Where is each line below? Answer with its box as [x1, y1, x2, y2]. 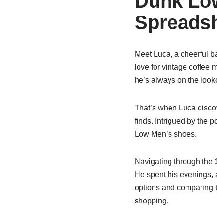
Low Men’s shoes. [134, 130, 197, 138]
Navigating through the [134, 157, 215, 166]
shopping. [134, 197, 169, 205]
